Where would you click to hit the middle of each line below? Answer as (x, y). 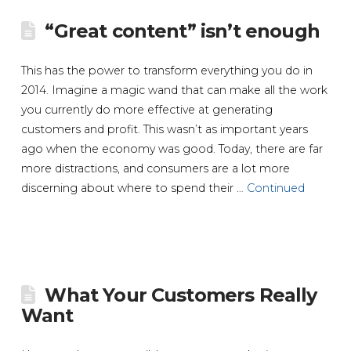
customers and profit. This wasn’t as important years (164, 130)
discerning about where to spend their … (134, 188)
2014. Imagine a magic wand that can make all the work (174, 90)
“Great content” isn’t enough (182, 31)
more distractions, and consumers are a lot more (155, 169)
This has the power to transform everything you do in (166, 71)
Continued (275, 188)
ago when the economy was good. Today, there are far (172, 149)
